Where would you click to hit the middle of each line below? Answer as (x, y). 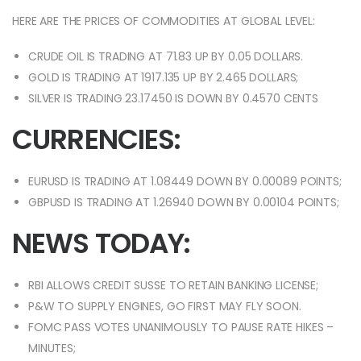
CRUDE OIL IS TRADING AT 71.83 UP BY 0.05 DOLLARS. (166, 57)
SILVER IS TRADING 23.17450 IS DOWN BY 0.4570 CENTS (173, 99)
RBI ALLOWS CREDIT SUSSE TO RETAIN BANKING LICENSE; (173, 286)
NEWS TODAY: (102, 244)
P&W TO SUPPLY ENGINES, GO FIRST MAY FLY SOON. (165, 307)
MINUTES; (52, 349)
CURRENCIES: (97, 140)
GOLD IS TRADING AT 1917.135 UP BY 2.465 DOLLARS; (164, 78)
